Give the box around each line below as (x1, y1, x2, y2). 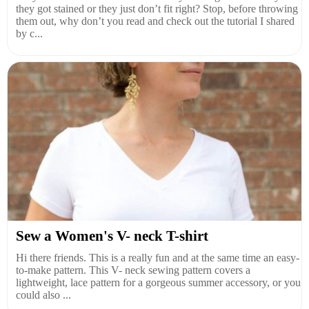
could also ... (16, 289, 71, 301)
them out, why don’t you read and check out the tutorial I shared (16, 15, 295, 28)
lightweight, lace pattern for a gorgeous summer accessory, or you (16, 277, 301, 289)
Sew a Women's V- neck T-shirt (16, 228, 208, 245)
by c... (16, 28, 43, 40)
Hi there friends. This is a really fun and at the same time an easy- (16, 252, 299, 264)
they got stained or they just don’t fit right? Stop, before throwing (16, 3, 298, 15)
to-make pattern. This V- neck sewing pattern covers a (16, 264, 250, 277)
